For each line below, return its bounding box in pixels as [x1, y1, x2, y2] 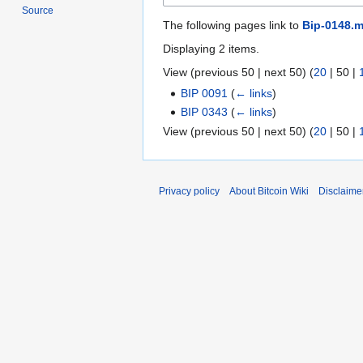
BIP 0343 [181, 105, 228, 119]
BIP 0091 [181, 86, 228, 100]
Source [22, 5, 54, 17]
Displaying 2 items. [163, 41, 259, 55]
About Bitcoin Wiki [229, 185, 309, 197]
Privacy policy [159, 185, 220, 197]
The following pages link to [163, 18, 302, 32]
